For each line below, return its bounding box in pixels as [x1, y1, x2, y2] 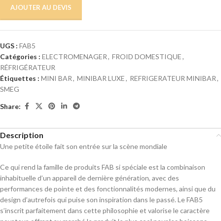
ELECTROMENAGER [42, 52, 107, 61]
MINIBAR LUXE [77, 74, 125, 82]
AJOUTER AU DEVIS [10, 3, 72, 11]
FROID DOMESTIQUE [112, 52, 182, 61]
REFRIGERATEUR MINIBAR [130, 74, 216, 82]
